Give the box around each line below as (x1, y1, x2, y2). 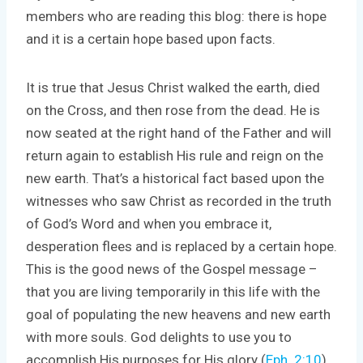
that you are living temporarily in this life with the (26, 283, 320, 300)
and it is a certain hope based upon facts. (26, 30, 275, 47)
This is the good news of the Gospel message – (26, 260, 318, 277)
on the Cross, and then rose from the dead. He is (26, 101, 320, 118)
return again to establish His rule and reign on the (26, 147, 323, 164)
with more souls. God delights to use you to (26, 328, 292, 345)
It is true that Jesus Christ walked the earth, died (26, 79, 320, 96)
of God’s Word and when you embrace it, (26, 215, 271, 232)
